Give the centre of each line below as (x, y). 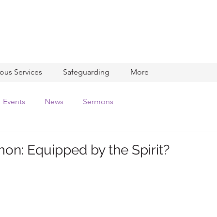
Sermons (98, 101)
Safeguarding (86, 72)
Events (14, 101)
